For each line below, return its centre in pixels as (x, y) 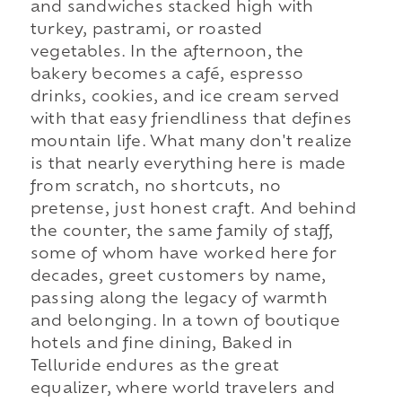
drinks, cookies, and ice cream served (185, 98)
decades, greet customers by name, (178, 278)
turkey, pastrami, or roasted (146, 31)
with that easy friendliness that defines (191, 121)
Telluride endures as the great (154, 367)
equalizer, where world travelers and (183, 390)
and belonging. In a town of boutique (185, 323)
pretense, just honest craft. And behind (193, 210)
